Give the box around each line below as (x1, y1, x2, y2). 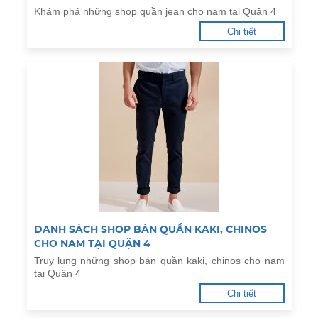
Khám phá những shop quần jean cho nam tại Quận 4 (33, 6, 276, 17)
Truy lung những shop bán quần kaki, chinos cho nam (33, 255, 285, 266)
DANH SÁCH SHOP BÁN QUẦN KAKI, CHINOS (33, 223, 267, 236)
